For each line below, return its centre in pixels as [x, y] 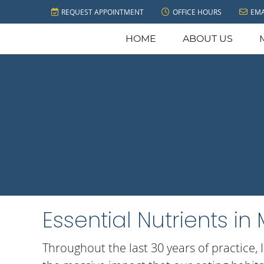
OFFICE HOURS [197, 12]
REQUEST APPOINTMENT [103, 12]
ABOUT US [207, 39]
